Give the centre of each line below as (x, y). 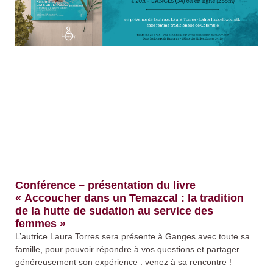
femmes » (41, 224)
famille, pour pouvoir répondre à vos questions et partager (127, 250)
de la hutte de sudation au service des (114, 211)
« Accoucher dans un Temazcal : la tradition (129, 198)
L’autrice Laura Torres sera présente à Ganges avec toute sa (133, 237)
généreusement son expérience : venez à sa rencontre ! (123, 262)
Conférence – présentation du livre (105, 186)
